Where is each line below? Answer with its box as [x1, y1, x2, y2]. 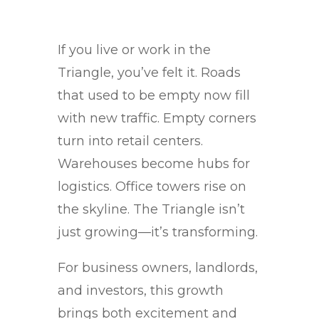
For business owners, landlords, [57, 260, 258, 276]
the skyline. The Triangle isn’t [57, 202, 245, 217]
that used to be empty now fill [57, 88, 250, 103]
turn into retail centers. [57, 133, 203, 149]
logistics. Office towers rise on [57, 179, 246, 194]
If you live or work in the [57, 42, 211, 58]
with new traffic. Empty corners [57, 110, 256, 126]
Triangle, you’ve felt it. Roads [57, 65, 241, 80]
